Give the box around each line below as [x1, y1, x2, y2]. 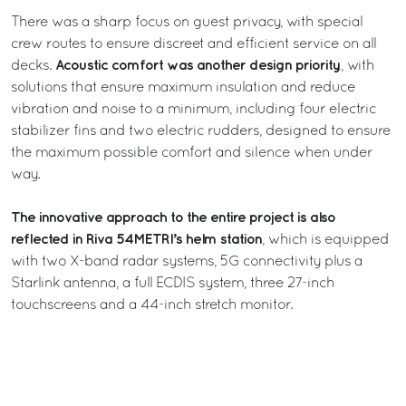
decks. [11, 59, 55, 72]
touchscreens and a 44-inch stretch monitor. [11, 298, 293, 312]
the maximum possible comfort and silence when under [11, 146, 372, 159]
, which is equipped [262, 233, 389, 246]
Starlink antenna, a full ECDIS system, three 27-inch [11, 276, 334, 290]
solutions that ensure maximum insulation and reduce [11, 81, 355, 94]
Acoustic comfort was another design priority [55, 58, 341, 72]
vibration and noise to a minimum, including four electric [11, 102, 376, 116]
